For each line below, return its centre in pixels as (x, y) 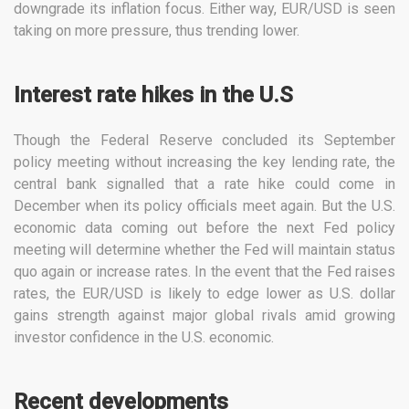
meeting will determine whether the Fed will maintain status (204, 250)
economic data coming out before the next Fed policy (204, 228)
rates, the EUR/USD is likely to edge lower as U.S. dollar (204, 294)
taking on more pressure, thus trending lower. (157, 31)
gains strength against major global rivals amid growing (204, 316)
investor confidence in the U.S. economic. (144, 338)
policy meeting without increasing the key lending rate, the (204, 163)
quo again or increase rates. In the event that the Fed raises (204, 272)
